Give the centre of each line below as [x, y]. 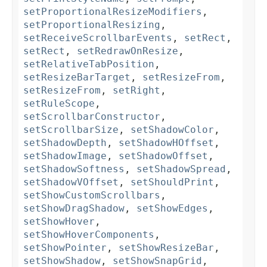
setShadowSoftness [74, 169]
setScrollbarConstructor [92, 117]
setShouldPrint [172, 182]
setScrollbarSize [71, 130]
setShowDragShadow [74, 209]
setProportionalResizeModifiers [113, 12]
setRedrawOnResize [128, 51]
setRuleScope [59, 104]
